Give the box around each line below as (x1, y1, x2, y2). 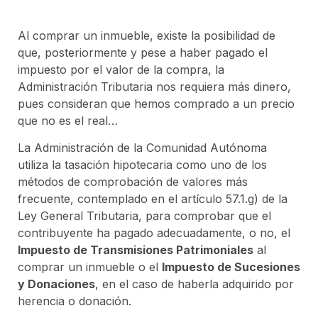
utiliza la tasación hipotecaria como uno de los (18, 158, 267, 172)
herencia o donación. (18, 294, 131, 309)
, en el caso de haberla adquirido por (95, 277, 294, 292)
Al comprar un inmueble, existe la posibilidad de (18, 28, 275, 43)
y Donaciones (18, 277, 95, 292)
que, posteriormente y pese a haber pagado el (18, 45, 268, 60)
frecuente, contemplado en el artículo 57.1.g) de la (18, 192, 287, 207)
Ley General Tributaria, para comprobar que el (18, 209, 271, 224)
